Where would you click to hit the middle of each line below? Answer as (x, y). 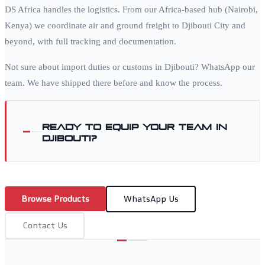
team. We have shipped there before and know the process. (114, 83)
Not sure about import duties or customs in (85, 67)
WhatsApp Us (151, 199)
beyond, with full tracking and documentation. (91, 42)
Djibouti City (206, 26)
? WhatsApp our (225, 67)
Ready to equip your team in (135, 126)
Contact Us (45, 226)
